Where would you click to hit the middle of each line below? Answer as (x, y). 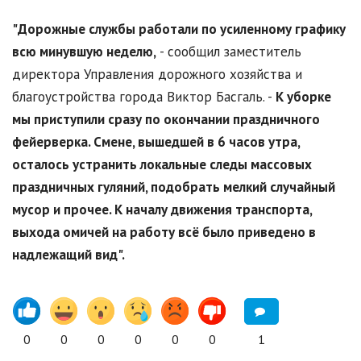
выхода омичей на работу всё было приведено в (164, 232)
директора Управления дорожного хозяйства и (157, 75)
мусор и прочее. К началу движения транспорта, (162, 210)
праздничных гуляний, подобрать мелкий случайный (174, 187)
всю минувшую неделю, (84, 52)
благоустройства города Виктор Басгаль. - (144, 97)
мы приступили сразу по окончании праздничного (166, 120)
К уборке (303, 97)
